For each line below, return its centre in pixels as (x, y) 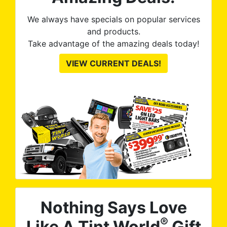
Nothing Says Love (113, 207)
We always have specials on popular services (113, 20)
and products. (113, 32)
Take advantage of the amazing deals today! (113, 44)
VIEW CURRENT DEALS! (113, 64)
